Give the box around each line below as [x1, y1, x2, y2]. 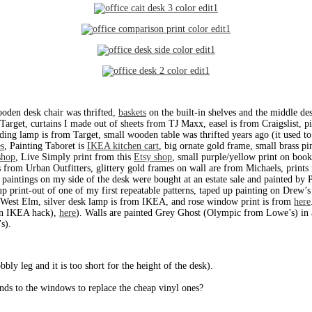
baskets [118, 107, 146, 118]
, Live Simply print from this [15, 152, 134, 163]
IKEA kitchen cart [87, 141, 159, 152]
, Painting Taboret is [4, 141, 87, 152]
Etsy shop [134, 152, 172, 163]
